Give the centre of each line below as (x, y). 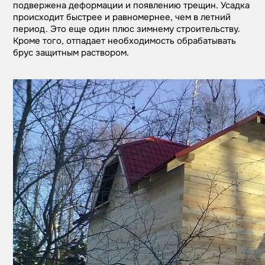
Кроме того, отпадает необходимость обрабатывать (125, 41)
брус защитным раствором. (71, 53)
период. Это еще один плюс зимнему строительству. (127, 29)
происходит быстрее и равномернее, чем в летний (122, 17)
